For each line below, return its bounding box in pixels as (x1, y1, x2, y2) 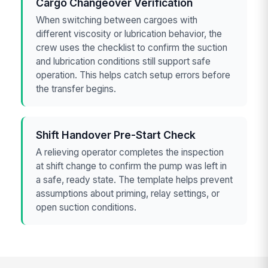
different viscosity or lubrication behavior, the (36, 28, 223, 40)
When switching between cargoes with (36, 14, 198, 26)
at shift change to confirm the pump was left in (36, 160, 227, 172)
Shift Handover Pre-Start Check (36, 128, 196, 141)
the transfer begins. (36, 83, 117, 95)
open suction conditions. (36, 202, 137, 214)
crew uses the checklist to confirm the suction (36, 42, 228, 54)
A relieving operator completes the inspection (36, 147, 224, 159)
